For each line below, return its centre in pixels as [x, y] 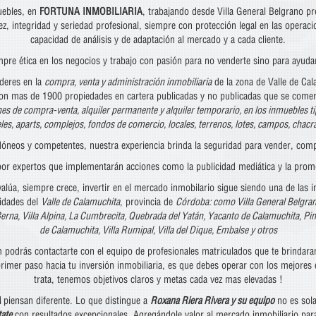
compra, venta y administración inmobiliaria [128, 82]
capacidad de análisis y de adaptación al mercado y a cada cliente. [158, 39]
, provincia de [147, 202]
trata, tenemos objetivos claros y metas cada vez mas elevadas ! [158, 279]
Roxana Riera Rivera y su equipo [212, 300]
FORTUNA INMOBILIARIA [91, 11]
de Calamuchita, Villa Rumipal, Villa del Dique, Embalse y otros [158, 230]
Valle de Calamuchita [80, 202]
